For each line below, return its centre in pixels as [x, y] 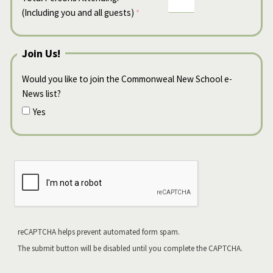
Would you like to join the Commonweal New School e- [127, 79]
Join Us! [41, 53]
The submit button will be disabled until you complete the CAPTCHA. [130, 248]
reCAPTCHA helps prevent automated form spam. [99, 232]
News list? [41, 93]
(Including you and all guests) [78, 13]
